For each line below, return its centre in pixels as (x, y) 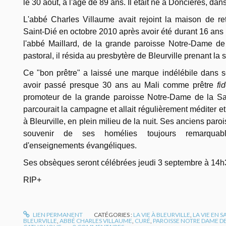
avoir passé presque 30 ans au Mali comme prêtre (120, 85)
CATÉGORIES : (114, 214)
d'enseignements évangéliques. (80, 145)
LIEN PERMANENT (58, 214)
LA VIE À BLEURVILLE (162, 214)
